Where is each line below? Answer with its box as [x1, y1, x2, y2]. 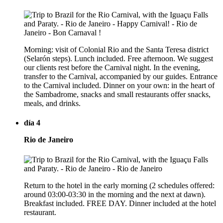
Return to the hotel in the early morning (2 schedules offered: [24, 181, 215, 190]
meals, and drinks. [24, 99, 81, 108]
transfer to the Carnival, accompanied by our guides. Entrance [24, 72, 218, 81]
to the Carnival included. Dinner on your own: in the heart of [24, 81, 215, 90]
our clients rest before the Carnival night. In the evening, [24, 63, 200, 72]
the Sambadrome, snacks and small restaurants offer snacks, [24, 90, 211, 99]
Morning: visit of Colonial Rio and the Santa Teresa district [24, 45, 209, 54]
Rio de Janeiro [24, 135, 73, 144]
